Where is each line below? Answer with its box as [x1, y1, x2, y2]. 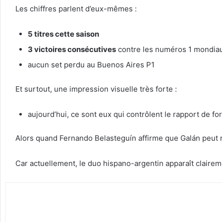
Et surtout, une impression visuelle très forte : [15, 84, 177, 94]
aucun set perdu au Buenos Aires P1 [28, 60, 155, 70]
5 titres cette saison [28, 29, 99, 39]
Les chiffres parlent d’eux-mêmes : [15, 4, 137, 14]
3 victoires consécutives [28, 45, 116, 55]
